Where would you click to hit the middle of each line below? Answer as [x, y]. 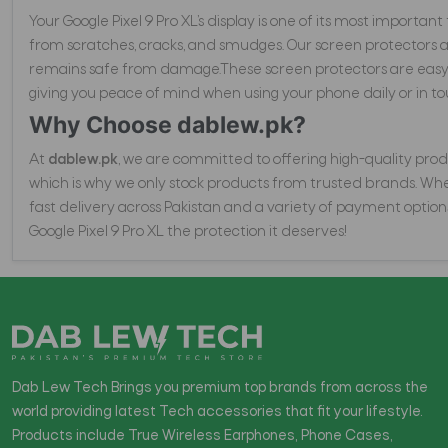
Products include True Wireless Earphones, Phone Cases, [202, 435]
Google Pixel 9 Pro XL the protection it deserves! [188, 232]
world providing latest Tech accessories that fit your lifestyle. [217, 411]
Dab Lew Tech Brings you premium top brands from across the [220, 387]
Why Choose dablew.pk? [167, 125]
